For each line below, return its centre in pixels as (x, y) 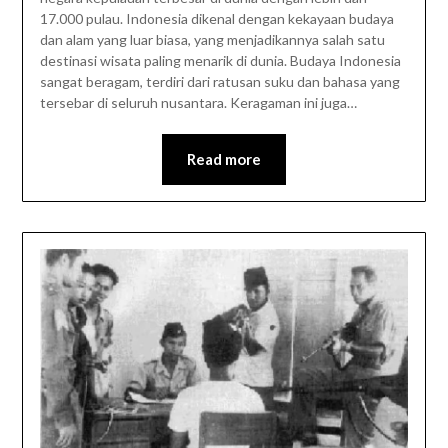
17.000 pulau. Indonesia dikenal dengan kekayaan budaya (216, 18)
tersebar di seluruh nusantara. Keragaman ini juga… (198, 102)
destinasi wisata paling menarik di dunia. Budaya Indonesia (220, 60)
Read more (224, 158)
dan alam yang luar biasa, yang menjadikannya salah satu (212, 39)
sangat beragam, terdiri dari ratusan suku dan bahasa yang (219, 81)
